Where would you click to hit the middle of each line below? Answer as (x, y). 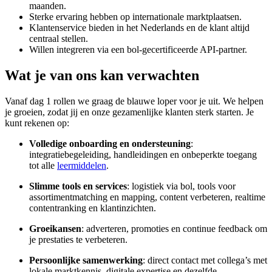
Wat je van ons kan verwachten (102, 76)
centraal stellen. (59, 39)
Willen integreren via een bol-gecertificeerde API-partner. (138, 50)
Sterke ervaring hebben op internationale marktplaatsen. (135, 17)
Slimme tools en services (78, 186)
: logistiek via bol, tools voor (181, 186)
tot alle (43, 166)
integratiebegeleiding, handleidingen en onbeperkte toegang (143, 155)
